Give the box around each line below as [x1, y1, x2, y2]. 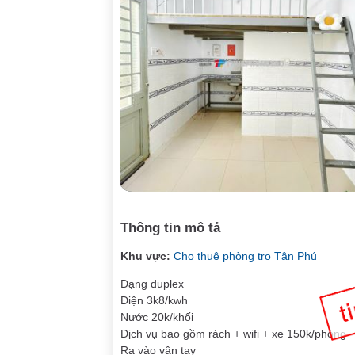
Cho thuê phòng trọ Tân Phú [174, 250, 317, 262]
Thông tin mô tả [120, 220, 220, 235]
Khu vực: [120, 250, 170, 262]
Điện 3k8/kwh [120, 294, 188, 307]
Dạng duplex [120, 277, 184, 290]
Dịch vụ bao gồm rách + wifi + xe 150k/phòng [120, 327, 346, 340]
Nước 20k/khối [120, 311, 193, 323]
